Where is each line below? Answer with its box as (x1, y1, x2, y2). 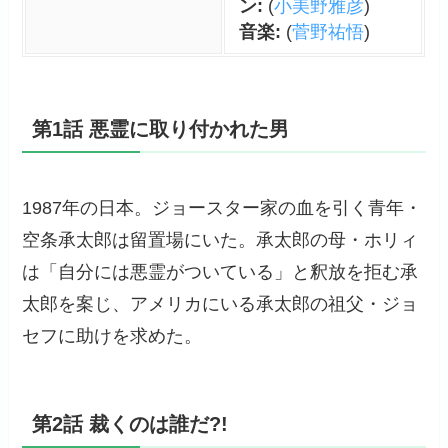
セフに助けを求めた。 (22, 326, 203, 347)
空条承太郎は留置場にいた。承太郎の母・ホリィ (22, 230, 419, 251)
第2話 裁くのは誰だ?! (32, 413, 229, 436)
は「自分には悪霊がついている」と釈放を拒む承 (22, 262, 419, 283)
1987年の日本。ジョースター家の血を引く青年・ (22, 198, 423, 219)
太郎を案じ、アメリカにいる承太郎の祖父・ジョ (22, 294, 419, 315)
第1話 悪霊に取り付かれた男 (32, 118, 290, 141)
